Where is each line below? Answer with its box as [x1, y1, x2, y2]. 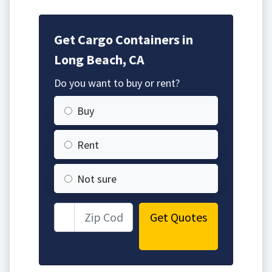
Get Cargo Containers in [54, 30, 193, 48]
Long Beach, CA [54, 50, 144, 68]
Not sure [77, 171, 117, 186]
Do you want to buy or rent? [54, 75, 180, 90]
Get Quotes [150, 209, 207, 225]
